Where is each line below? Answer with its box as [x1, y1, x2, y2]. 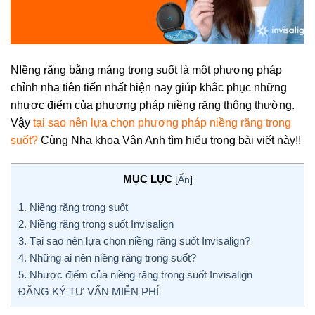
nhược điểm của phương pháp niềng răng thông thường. [11, 98, 295, 111]
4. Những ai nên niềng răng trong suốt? [18, 251, 196, 264]
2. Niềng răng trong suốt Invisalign [18, 217, 174, 230]
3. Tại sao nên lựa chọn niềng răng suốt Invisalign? [18, 234, 250, 247]
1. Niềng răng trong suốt [18, 200, 128, 213]
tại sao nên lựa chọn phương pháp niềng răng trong [33, 116, 291, 129]
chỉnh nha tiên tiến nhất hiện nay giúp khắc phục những [11, 81, 287, 94]
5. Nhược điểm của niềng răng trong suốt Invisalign [18, 268, 252, 281]
